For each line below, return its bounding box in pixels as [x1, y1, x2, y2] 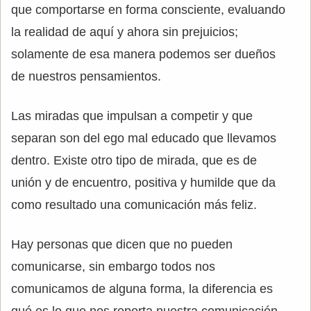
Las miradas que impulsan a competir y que [11, 109, 253, 124]
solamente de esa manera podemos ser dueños [11, 47, 276, 62]
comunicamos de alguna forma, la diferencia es [11, 282, 273, 296]
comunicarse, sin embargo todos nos [11, 260, 215, 274]
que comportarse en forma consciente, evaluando [11, 3, 285, 17]
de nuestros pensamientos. [11, 69, 161, 84]
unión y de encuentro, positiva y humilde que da [11, 176, 276, 190]
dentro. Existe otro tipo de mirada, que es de [11, 153, 257, 168]
